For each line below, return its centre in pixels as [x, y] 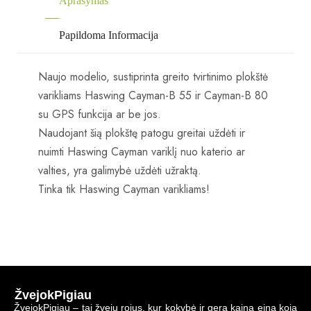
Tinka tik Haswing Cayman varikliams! [124, 189]
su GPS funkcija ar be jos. [100, 114]
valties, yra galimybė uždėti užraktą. [120, 170]
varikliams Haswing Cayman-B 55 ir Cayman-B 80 [153, 95]
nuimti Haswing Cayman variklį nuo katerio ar [142, 151]
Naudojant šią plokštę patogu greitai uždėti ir [142, 133]
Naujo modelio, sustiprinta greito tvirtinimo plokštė [153, 76]
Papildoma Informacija [109, 35]
